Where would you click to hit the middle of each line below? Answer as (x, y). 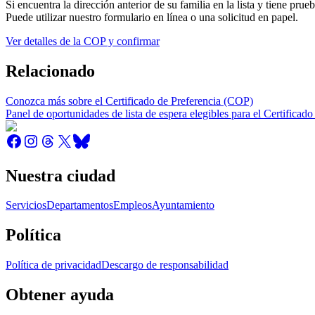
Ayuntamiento (183, 205)
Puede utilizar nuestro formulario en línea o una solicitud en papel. (152, 17)
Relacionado (50, 71)
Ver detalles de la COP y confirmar (83, 41)
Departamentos (80, 205)
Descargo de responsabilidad (165, 265)
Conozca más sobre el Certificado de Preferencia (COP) (129, 101)
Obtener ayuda (60, 295)
